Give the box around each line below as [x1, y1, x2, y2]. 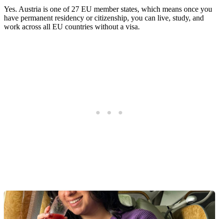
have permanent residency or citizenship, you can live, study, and [4, 14, 204, 22]
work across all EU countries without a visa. [4, 22, 140, 31]
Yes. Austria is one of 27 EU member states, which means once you [4, 5, 212, 14]
